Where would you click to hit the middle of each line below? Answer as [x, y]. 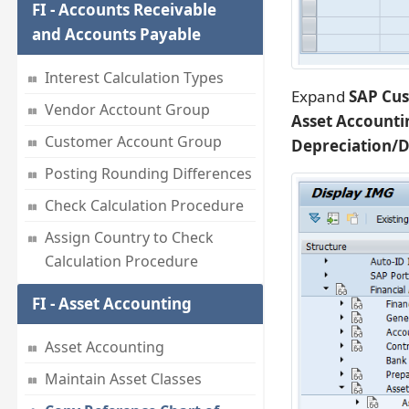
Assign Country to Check [129, 238]
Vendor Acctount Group [127, 110]
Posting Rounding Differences [148, 174]
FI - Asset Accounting [111, 304]
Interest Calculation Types [134, 78]
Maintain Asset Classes [123, 379]
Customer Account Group [133, 142]
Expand [320, 97]
